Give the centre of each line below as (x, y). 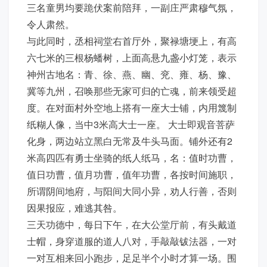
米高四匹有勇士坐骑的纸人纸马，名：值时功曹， (132, 158)
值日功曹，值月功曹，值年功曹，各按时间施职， (132, 174)
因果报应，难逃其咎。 (74, 208)
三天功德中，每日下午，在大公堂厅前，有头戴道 (132, 224)
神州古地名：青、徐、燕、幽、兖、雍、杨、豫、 (132, 74)
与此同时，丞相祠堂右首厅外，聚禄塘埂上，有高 (132, 41)
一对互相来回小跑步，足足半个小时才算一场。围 (132, 258)
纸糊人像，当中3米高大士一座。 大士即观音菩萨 (131, 124)
